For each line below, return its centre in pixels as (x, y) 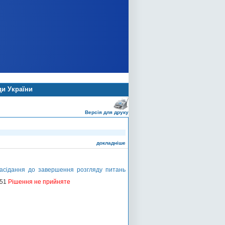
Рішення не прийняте (39, 182)
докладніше (111, 143)
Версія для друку (107, 113)
